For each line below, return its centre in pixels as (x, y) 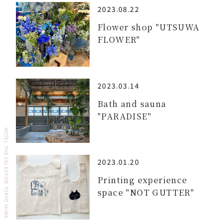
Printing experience (143, 180)
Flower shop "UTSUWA (149, 27)
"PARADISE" (125, 116)
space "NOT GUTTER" (146, 192)
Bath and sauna (132, 104)
